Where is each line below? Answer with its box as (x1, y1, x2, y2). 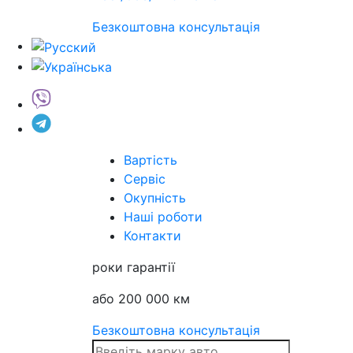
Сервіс (124, 171, 165, 188)
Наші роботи (124, 209, 203, 225)
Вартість (124, 152, 177, 169)
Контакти (124, 228, 181, 244)
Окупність (124, 190, 186, 206)
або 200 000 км (92, 291, 190, 307)
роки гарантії (92, 259, 175, 276)
